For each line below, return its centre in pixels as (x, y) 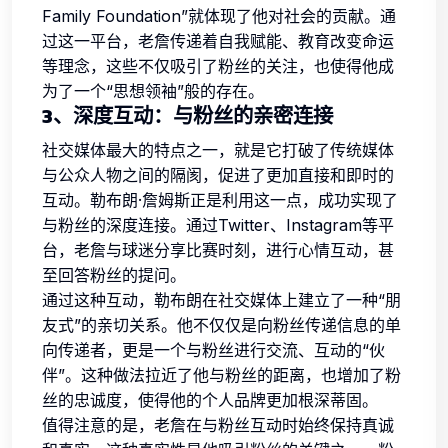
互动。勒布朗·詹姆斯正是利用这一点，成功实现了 (220, 200)
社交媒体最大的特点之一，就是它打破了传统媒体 (218, 150)
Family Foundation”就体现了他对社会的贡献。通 (219, 16)
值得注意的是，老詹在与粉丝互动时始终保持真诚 (218, 425)
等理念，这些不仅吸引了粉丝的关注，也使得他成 (218, 66)
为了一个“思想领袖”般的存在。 (153, 91)
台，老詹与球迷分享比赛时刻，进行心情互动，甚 (218, 250)
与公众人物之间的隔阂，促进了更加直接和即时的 (218, 175)
